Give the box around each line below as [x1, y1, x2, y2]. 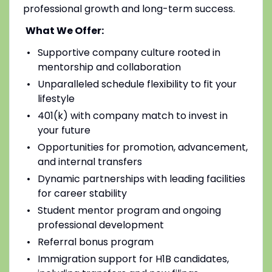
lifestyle [37, 91, 75, 106]
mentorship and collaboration [37, 59, 181, 74]
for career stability [37, 186, 127, 200]
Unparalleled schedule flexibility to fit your [37, 76, 237, 91]
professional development [37, 217, 164, 232]
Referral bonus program [37, 234, 154, 249]
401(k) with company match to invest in [37, 108, 228, 123]
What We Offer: [25, 23, 104, 38]
